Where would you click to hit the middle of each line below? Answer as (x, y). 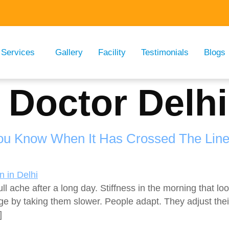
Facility (112, 52)
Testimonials (165, 52)
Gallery (69, 52)
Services (18, 52)
